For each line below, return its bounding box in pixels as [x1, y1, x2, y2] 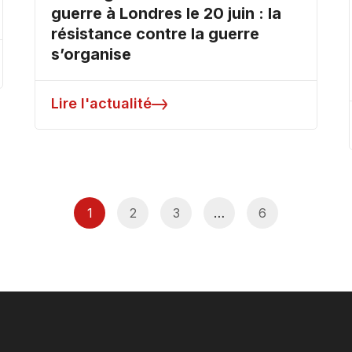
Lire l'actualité [51, 95, 152, 112]
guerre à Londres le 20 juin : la [51, 4, 281, 24]
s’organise [51, 45, 131, 64]
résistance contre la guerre [51, 24, 259, 44]
